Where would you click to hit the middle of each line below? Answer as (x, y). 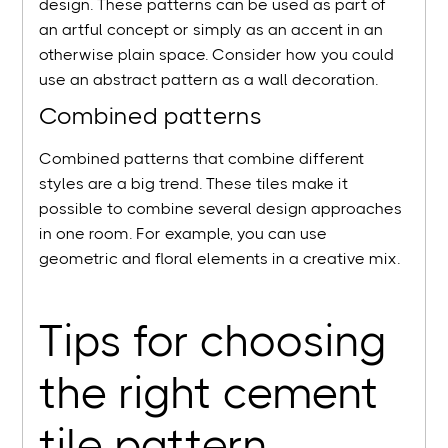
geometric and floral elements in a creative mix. (220, 259)
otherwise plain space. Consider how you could (217, 55)
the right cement (209, 394)
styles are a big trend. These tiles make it (194, 184)
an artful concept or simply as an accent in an (211, 30)
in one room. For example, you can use (183, 234)
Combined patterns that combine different (202, 159)
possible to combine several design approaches (221, 209)
